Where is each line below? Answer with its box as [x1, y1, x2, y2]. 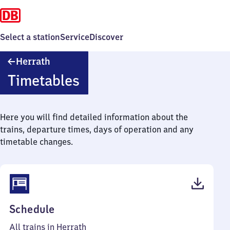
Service [60, 32, 89, 42]
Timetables [7, 71, 80, 90]
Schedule [9, 202, 55, 216]
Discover [89, 32, 123, 42]
